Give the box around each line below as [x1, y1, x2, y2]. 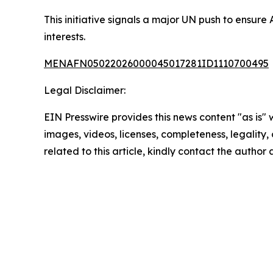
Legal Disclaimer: [44, 84, 126, 96]
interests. [44, 30, 85, 43]
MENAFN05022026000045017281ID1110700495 [44, 57, 269, 69]
